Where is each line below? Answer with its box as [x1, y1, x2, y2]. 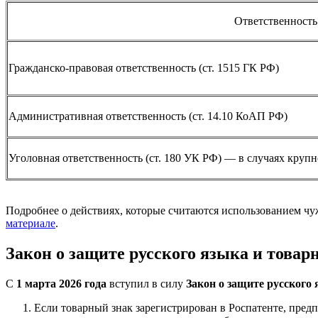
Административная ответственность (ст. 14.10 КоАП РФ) [9, 110, 287, 123]
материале [6, 217, 55, 230]
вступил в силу [106, 278, 186, 290]
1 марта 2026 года [16, 278, 106, 290]
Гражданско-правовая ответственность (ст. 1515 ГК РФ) [9, 62, 279, 75]
